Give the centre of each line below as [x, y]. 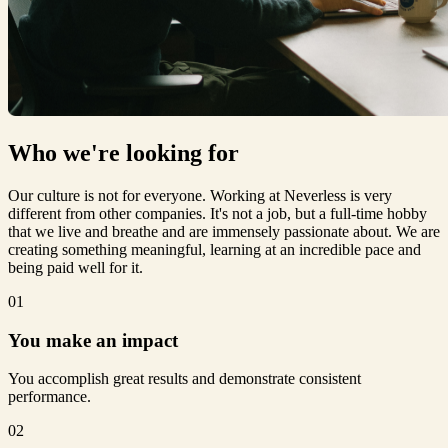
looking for [182, 153]
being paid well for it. [75, 267]
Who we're [67, 153]
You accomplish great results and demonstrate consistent [184, 379]
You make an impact [93, 340]
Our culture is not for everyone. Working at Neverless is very [200, 195]
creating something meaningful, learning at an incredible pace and [214, 249]
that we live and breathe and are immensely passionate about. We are [224, 231]
